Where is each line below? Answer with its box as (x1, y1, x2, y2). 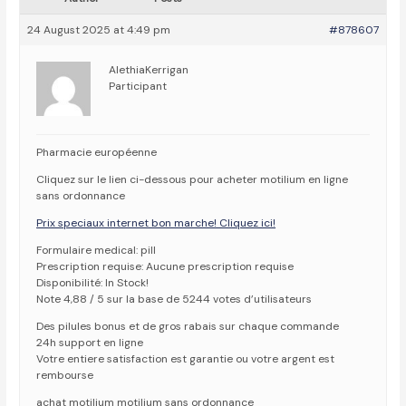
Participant (109, 79, 168, 94)
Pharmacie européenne (36, 145, 158, 160)
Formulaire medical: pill (36, 243, 157, 258)
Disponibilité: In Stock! (36, 275, 150, 291)
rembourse (36, 368, 94, 383)
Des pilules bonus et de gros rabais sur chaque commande (36, 319, 340, 334)
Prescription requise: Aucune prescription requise (36, 259, 295, 275)
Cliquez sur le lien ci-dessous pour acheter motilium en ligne (36, 172, 349, 188)
